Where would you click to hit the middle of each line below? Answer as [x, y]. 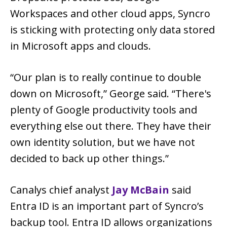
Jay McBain [141, 190]
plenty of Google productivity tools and [104, 109]
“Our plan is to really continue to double [106, 77]
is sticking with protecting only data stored [112, 29]
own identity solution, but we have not [103, 142]
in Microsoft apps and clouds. [81, 46]
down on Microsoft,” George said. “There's [111, 93]
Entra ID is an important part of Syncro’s [107, 206]
